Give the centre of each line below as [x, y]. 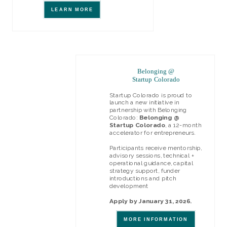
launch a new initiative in [144, 103]
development [129, 186]
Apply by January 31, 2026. [150, 201]
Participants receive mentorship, [156, 148]
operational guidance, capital [151, 163]
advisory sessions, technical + [152, 156]
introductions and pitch [143, 178]
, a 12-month [183, 125]
